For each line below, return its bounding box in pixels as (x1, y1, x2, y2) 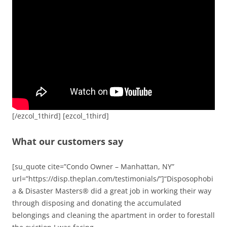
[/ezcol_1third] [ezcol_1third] (12, 111, 109, 121)
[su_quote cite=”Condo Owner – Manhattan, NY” (12, 162, 174, 172)
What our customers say (12, 135, 123, 148)
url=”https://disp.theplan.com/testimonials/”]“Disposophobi (12, 174, 213, 184)
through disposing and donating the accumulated (12, 198, 181, 208)
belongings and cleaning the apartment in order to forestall (12, 210, 215, 220)
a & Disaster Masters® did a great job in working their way (12, 186, 211, 196)
